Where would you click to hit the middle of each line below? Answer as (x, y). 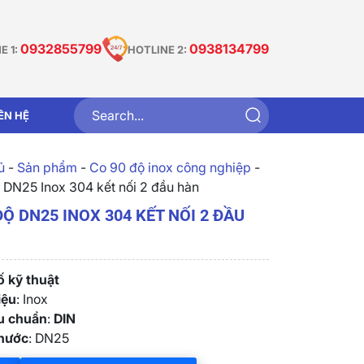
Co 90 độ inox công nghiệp (170, 167)
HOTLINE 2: (158, 49)
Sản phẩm (47, 167)
